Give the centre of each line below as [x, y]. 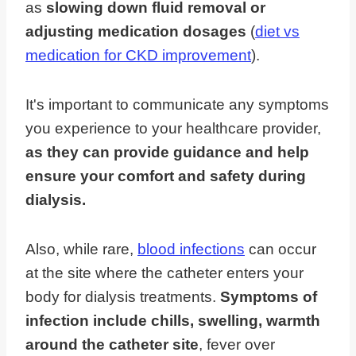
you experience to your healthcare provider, [173, 129]
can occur [281, 250]
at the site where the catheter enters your [164, 273]
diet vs [277, 32]
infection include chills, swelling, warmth [173, 321]
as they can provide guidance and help [167, 153]
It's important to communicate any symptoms [177, 105]
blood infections [191, 250]
